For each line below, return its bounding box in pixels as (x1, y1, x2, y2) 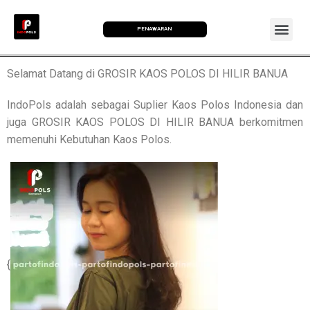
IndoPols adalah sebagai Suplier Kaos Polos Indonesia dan (7, 98, 303, 111)
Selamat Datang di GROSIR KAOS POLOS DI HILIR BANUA (7, 66, 288, 80)
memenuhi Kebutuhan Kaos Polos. (7, 132, 172, 146)
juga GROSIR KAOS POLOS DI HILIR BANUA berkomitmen (7, 115, 303, 129)
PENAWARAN (137, 26, 172, 33)
